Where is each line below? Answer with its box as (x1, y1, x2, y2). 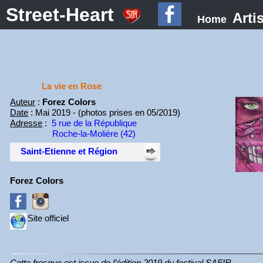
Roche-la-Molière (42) (52, 129, 136, 139)
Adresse (10, 118, 43, 128)
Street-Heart (6, 4, 114, 25)
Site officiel (28, 213, 69, 223)
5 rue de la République (52, 118, 137, 128)
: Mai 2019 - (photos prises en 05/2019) (28, 107, 181, 117)
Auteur (10, 97, 36, 107)
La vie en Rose (42, 81, 102, 91)
